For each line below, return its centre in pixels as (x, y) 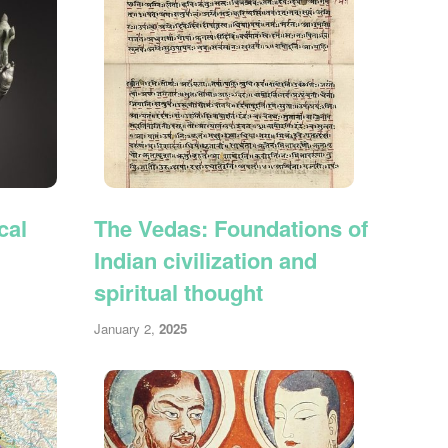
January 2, (127, 329)
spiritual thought (179, 291)
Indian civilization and (206, 259)
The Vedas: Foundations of (231, 227)
